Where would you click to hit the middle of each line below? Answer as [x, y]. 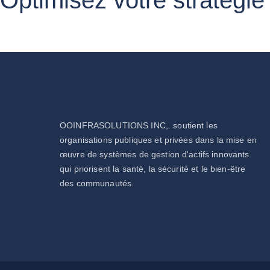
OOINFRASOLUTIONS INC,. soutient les [139, 125]
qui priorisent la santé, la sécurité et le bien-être [153, 168]
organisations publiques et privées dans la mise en [159, 140]
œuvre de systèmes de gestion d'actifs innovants [155, 154]
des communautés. [97, 183]
